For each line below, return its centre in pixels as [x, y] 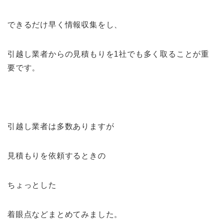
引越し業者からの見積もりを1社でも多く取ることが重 [108, 54]
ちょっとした [32, 185]
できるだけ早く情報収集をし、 [65, 25]
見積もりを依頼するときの [57, 156]
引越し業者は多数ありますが [61, 126]
